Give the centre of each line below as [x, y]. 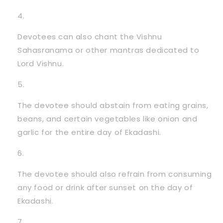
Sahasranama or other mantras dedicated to [109, 50]
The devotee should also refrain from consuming [115, 174]
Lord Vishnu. [41, 63]
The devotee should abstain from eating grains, [113, 105]
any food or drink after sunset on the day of [105, 187]
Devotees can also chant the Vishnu [90, 36]
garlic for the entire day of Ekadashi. [89, 132]
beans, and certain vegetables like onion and [108, 118]
